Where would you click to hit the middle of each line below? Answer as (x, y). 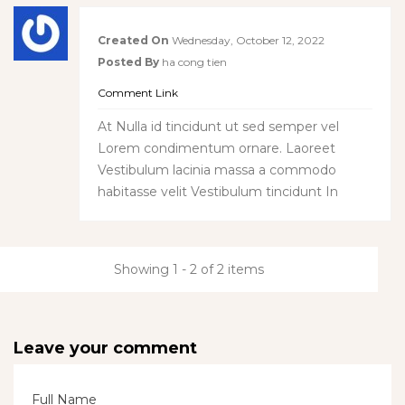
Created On (133, 40)
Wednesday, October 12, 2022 (247, 40)
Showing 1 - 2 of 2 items (189, 269)
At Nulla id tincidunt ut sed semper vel (218, 126)
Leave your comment (105, 348)
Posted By (128, 61)
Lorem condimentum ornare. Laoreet (217, 148)
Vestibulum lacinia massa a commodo (217, 170)
